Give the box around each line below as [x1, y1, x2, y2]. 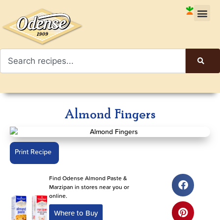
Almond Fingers [64, 106, 156, 123]
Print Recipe [15, 147, 52, 157]
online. [49, 192, 67, 200]
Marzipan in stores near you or [49, 183, 129, 192]
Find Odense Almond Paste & [49, 174, 127, 183]
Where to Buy [54, 208, 98, 219]
